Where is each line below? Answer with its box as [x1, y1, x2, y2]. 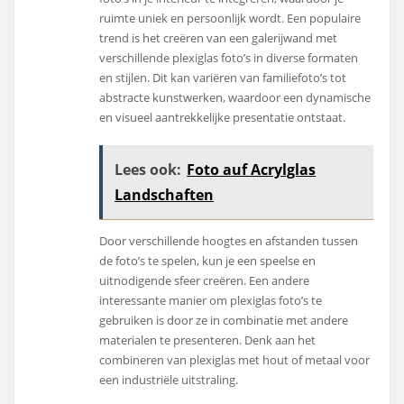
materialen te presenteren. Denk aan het [99, 331, 317, 348]
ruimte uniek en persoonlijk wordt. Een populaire [99, 9, 362, 26]
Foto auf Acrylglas [187, 159, 317, 179]
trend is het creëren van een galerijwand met [99, 29, 338, 46]
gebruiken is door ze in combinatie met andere [99, 311, 349, 328]
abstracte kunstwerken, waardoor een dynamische [99, 88, 372, 106]
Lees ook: [115, 159, 182, 179]
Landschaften [115, 184, 215, 205]
